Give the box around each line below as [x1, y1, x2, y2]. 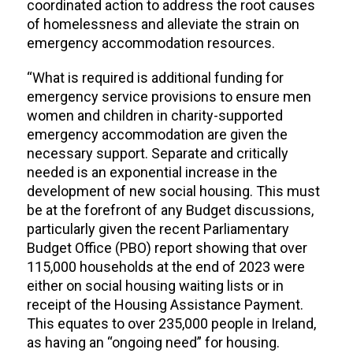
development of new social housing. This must [26, 183, 320, 200]
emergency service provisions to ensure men [26, 88, 311, 106]
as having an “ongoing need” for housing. [26, 334, 280, 351]
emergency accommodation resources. [26, 35, 275, 52]
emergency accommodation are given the [26, 126, 288, 143]
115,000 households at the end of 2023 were [26, 258, 305, 276]
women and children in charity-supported [26, 107, 283, 124]
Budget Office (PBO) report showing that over [26, 240, 307, 257]
